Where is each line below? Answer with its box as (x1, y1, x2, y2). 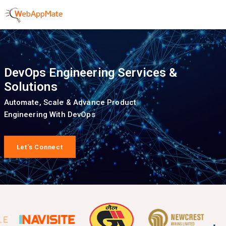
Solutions (4, 80, 58, 94)
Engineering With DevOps (4, 110, 95, 119)
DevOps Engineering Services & (4, 66, 178, 80)
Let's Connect (16, 143, 63, 151)
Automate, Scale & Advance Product (4, 98, 137, 107)
